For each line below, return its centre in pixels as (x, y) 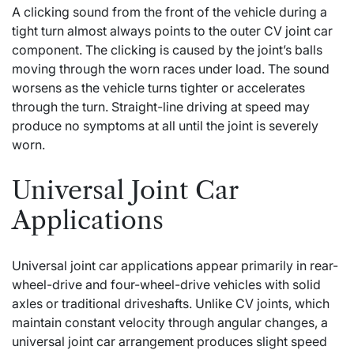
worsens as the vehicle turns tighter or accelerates (158, 88)
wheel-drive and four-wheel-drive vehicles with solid (166, 285)
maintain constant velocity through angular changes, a (170, 323)
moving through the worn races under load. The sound (171, 69)
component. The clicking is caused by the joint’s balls (167, 50)
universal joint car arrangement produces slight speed (169, 342)
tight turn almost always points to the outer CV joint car (172, 31)
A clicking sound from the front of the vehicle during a (169, 12)
